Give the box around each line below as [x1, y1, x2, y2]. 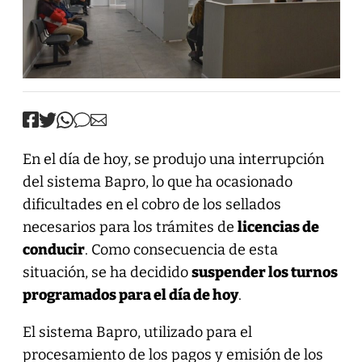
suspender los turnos [191, 263, 338, 281]
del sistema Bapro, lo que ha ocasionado [22, 172, 293, 191]
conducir [22, 240, 85, 259]
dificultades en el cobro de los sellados [22, 195, 281, 213]
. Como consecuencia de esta [84, 240, 278, 259]
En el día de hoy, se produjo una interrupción [22, 149, 324, 168]
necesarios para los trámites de [22, 217, 238, 236]
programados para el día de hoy [22, 285, 238, 304]
